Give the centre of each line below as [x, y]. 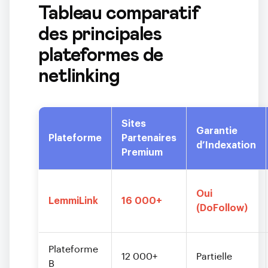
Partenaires [149, 138]
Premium [142, 153]
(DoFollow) [222, 208]
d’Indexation [226, 145]
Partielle [214, 257]
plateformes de [101, 56]
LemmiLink [73, 201]
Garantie [217, 131]
